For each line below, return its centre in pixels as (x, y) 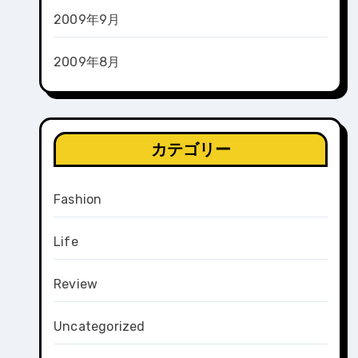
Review (76, 284)
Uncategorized (99, 326)
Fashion (78, 199)
